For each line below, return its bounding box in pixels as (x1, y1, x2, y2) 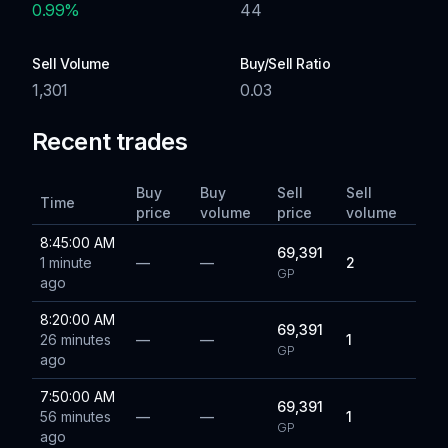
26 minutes (40, 331, 111, 348)
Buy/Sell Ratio (240, 55, 331, 72)
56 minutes (40, 408, 111, 425)
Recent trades (32, 127, 188, 156)
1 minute (40, 254, 92, 271)
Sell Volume (32, 55, 110, 72)
